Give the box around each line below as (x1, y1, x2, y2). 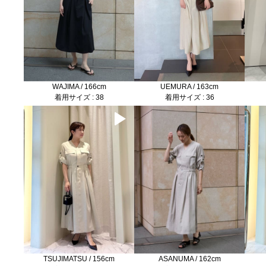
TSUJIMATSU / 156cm (43, 254, 115, 263)
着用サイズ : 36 (164, 93, 214, 102)
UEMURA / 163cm (160, 83, 219, 91)
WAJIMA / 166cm (52, 83, 106, 91)
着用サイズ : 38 (54, 93, 104, 102)
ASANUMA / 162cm (158, 254, 221, 263)
